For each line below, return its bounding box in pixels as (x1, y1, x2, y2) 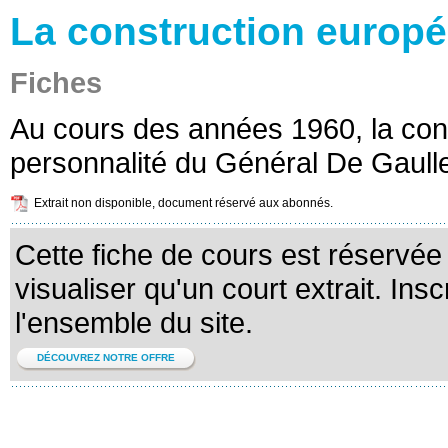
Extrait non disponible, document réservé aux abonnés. (34, 196, 333, 210)
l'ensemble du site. (15, 306, 253, 339)
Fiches (10, 66, 102, 99)
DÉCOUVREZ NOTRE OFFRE (36, 352, 175, 363)
